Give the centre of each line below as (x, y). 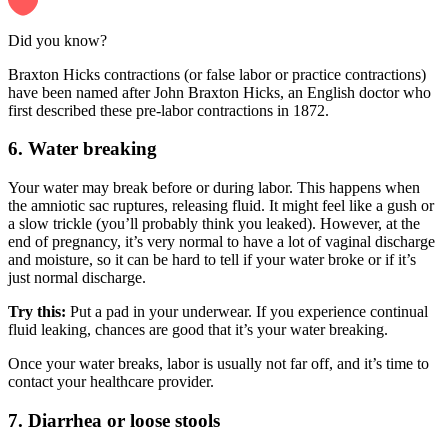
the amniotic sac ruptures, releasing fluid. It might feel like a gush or (221, 206)
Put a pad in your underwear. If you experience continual (249, 312)
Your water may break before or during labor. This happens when (214, 188)
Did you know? (57, 40)
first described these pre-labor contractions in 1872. (168, 110)
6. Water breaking (82, 149)
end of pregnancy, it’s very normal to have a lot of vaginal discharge (221, 242)
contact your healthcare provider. (111, 382)
